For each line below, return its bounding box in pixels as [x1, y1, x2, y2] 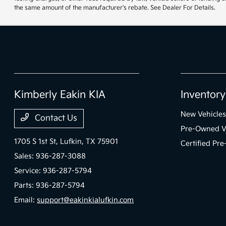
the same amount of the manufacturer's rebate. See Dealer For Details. [14, 4, 216, 12]
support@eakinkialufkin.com [37, 196, 134, 204]
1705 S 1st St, [14, 137, 61, 146]
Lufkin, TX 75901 [60, 137, 119, 146]
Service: [14, 166, 43, 175]
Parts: [14, 181, 36, 190]
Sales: [14, 152, 36, 160]
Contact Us [33, 114, 78, 123]
